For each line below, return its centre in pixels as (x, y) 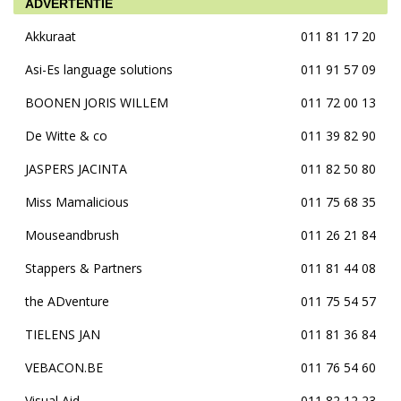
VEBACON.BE (64, 367)
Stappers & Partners (84, 268)
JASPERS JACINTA (76, 169)
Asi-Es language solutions (99, 69)
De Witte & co (66, 136)
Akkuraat (51, 36)
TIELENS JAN (63, 334)
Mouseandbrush (72, 235)
